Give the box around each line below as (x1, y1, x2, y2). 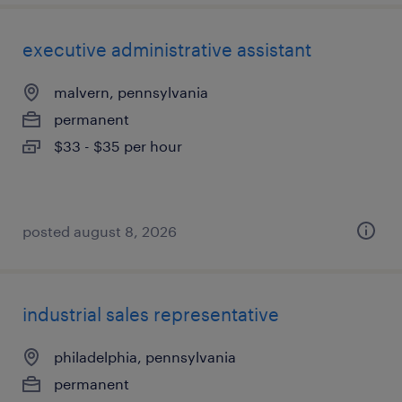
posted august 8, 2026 (22, 223, 177, 240)
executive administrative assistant (22, 39, 311, 60)
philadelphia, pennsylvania (54, 348, 236, 365)
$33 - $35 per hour (54, 137, 182, 154)
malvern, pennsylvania (54, 83, 208, 100)
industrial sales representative (22, 303, 279, 325)
